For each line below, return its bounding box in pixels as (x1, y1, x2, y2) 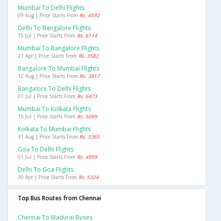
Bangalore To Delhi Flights (18, 84, 91, 93)
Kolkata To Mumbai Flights (18, 125, 91, 134)
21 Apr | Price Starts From (18, 52, 78, 60)
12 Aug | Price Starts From (18, 73, 79, 80)
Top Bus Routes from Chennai (18, 194, 101, 203)
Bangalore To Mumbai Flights (18, 64, 99, 73)
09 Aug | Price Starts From (18, 12, 79, 19)
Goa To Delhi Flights (18, 145, 74, 154)
